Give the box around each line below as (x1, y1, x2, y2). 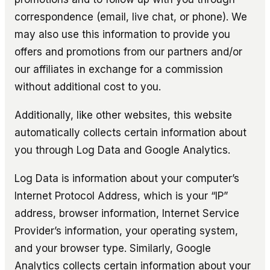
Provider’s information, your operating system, (14, 224, 238, 237)
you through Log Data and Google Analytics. (14, 143, 230, 156)
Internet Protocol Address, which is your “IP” (14, 189, 228, 202)
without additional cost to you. (14, 80, 161, 93)
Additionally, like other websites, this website (14, 108, 232, 121)
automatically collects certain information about (14, 126, 246, 139)
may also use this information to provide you (14, 28, 230, 40)
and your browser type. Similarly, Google (14, 242, 211, 254)
